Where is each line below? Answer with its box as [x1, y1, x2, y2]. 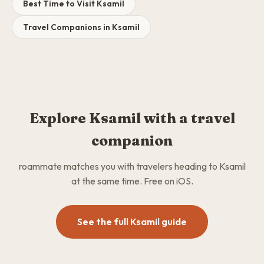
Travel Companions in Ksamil [23, 22, 140, 32]
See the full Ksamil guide [77, 216, 187, 227]
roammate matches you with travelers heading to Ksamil [18, 160, 246, 172]
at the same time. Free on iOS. [71, 175, 193, 187]
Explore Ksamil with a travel [29, 110, 235, 127]
